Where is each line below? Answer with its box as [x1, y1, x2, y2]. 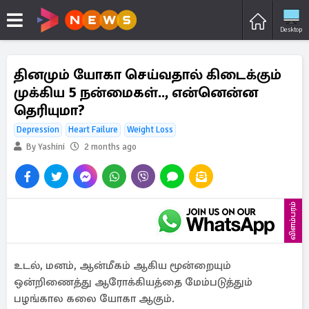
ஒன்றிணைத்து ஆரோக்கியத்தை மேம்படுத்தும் [14, 275, 252, 289]
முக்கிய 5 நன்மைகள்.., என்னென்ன [14, 83, 258, 101]
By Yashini [24, 141, 65, 152]
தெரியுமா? [14, 101, 85, 119]
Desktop [280, 25, 302, 34]
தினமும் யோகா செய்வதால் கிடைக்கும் [14, 66, 281, 83]
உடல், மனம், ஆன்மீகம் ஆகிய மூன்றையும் [14, 259, 231, 272]
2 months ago [84, 141, 137, 152]
